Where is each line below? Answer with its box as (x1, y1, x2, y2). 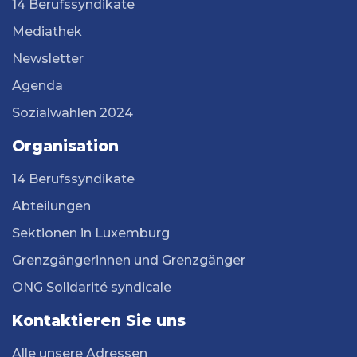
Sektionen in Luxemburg (12, 226, 170, 241)
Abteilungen (12, 198, 91, 214)
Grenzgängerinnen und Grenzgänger (12, 253, 245, 269)
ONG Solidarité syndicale (12, 280, 171, 296)
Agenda (12, 78, 63, 94)
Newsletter (12, 51, 84, 67)
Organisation (12, 137, 119, 156)
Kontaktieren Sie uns (12, 312, 186, 331)
